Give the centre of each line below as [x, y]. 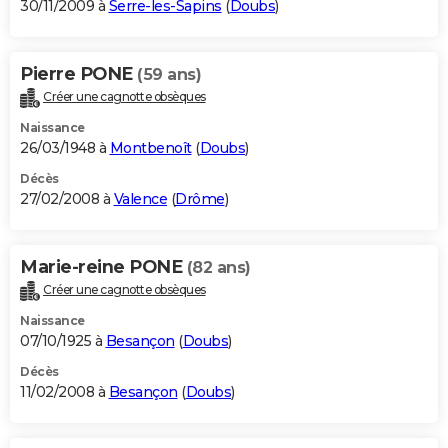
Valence [140, 199]
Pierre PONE [78, 74]
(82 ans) [218, 268]
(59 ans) [169, 75]
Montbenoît [150, 148]
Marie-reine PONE [103, 267]
